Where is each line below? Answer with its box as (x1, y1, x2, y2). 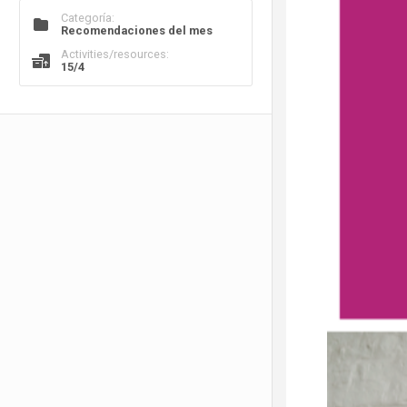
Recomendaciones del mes (60, 23, 213, 37)
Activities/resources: (60, 47, 169, 62)
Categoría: (60, 10, 114, 25)
